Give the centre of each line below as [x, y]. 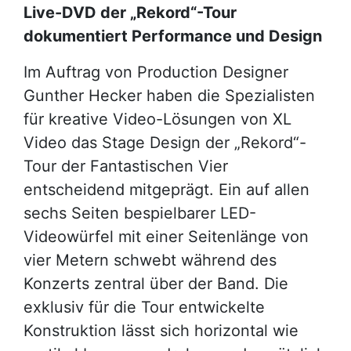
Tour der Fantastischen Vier [126, 166]
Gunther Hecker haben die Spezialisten [169, 96]
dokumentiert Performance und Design [173, 36]
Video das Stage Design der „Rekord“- [165, 143]
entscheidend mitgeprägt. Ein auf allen [166, 190]
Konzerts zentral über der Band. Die [156, 284]
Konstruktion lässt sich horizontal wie [161, 331]
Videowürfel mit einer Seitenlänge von [166, 237]
